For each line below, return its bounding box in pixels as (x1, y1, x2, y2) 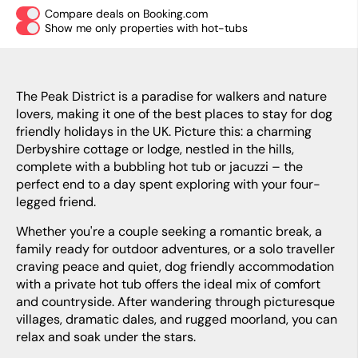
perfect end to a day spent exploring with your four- (16, 176, 320, 193)
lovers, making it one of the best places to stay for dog (16, 105, 332, 122)
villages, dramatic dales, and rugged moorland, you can (16, 311, 337, 328)
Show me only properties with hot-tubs (45, 21, 249, 35)
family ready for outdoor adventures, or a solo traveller (16, 241, 335, 257)
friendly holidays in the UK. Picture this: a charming (16, 123, 312, 140)
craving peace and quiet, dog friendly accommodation (16, 258, 334, 275)
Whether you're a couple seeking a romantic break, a (16, 223, 28, 240)
